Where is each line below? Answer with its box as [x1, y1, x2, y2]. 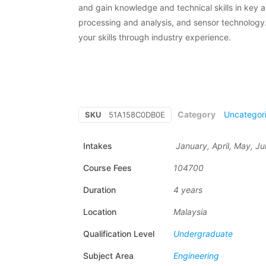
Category [178, 109, 216, 119]
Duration [83, 184, 116, 195]
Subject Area [83, 250, 134, 261]
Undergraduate [173, 228, 233, 239]
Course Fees [83, 162, 132, 173]
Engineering [173, 250, 219, 261]
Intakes [83, 140, 112, 151]
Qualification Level [83, 228, 154, 239]
